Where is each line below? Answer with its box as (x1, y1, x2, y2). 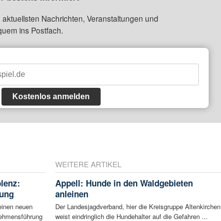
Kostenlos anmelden (12, 92, 90, 101)
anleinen (55, 188, 88, 200)
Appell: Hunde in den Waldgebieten (55, 177, 193, 189)
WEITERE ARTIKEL (55, 159, 121, 170)
